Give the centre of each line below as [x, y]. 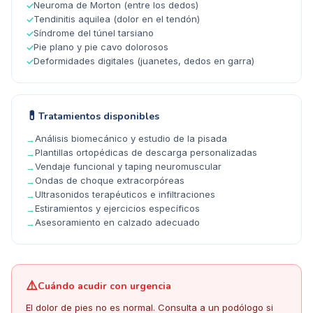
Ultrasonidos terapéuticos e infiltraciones [125, 195]
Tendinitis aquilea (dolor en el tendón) [117, 19]
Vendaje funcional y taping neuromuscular [128, 167]
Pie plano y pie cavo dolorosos [101, 47]
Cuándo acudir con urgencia [104, 286]
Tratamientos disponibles [99, 116]
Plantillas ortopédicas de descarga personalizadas [146, 153]
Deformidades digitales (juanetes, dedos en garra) [144, 61]
